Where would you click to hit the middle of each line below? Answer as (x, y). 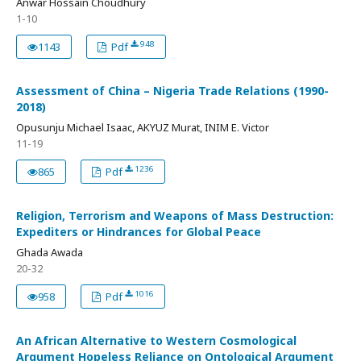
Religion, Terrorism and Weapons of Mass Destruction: (175, 216)
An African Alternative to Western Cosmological (156, 341)
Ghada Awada (50, 253)
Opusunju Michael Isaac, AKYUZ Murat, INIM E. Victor (143, 128)
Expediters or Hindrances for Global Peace (139, 232)
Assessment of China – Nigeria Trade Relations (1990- (172, 91)
